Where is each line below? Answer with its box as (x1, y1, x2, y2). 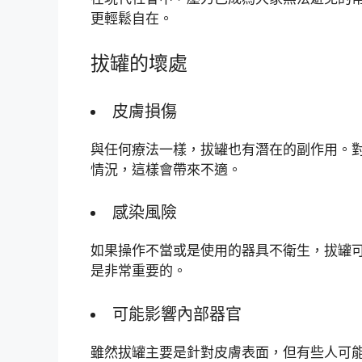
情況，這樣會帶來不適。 (90, 161, 242, 178)
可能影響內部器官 (112, 304, 242, 324)
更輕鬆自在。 (90, 10, 173, 27)
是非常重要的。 (90, 263, 187, 280)
